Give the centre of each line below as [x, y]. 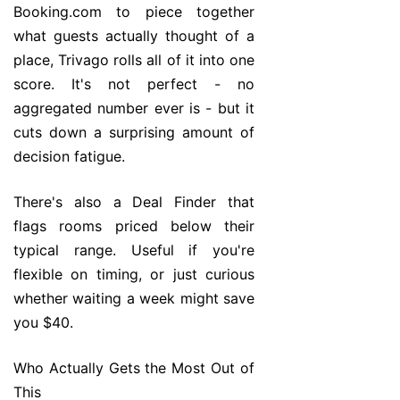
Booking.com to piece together [134, 12]
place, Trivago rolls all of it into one [134, 60]
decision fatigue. [69, 157]
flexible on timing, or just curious [134, 275]
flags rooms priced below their [134, 226]
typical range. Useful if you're [134, 250]
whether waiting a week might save [134, 299]
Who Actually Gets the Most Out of [134, 368]
